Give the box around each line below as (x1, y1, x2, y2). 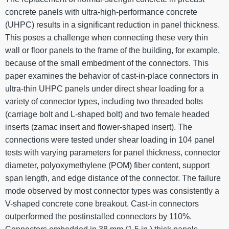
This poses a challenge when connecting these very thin (5, 33, 208, 42)
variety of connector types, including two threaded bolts (5, 97, 203, 106)
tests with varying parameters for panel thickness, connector (5, 148, 220, 157)
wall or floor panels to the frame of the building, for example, (5, 46, 220, 55)
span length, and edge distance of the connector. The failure (5, 174, 221, 183)
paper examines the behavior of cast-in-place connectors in (5, 72, 218, 81)
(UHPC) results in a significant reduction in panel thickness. (5, 20, 220, 30)
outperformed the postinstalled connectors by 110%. (5, 212, 192, 221)
